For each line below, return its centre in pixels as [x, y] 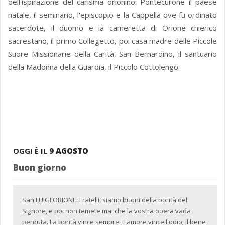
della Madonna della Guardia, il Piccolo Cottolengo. [95, 67]
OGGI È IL [31, 151]
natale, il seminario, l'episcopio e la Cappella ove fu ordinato [113, 15]
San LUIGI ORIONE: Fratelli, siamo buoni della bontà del [105, 200]
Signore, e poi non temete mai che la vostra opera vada [106, 211]
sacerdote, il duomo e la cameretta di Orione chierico [113, 28]
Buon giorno [40, 168]
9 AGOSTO [69, 151]
